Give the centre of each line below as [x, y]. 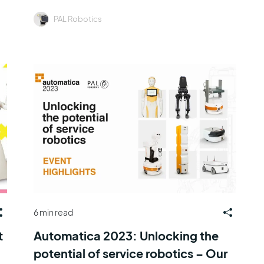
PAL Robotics [77, 19]
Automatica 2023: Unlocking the [126, 235]
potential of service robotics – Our [130, 253]
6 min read [53, 212]
